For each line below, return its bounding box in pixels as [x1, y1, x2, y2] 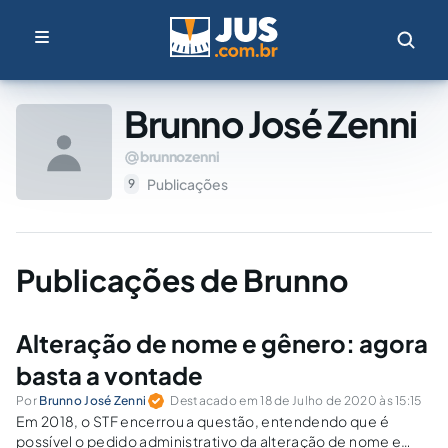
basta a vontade [16, 360, 203, 390]
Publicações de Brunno [16, 261, 349, 299]
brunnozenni [140, 147, 220, 165]
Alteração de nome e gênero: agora [16, 328, 428, 358]
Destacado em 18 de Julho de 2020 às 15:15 [170, 393, 422, 408]
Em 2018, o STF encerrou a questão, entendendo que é [16, 412, 389, 430]
